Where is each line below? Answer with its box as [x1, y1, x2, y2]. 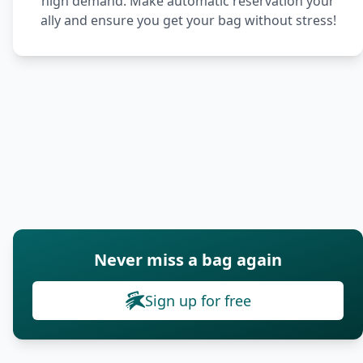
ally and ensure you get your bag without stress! [40, 11, 336, 29]
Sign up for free [144, 291, 251, 310]
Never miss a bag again [94, 249, 282, 271]
